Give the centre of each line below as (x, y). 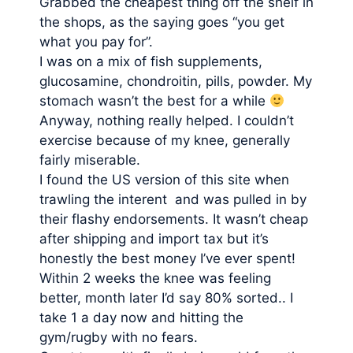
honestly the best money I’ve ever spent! (167, 258)
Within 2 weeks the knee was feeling (155, 278)
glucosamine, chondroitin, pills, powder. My (176, 81)
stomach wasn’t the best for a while (154, 101)
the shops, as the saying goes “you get (162, 22)
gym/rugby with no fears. (119, 337)
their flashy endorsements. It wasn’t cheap (174, 219)
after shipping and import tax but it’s (154, 239)
